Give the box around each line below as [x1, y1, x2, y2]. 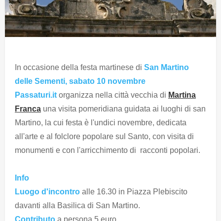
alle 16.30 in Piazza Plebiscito [80, 187, 187, 196]
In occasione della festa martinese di [15, 63, 142, 72]
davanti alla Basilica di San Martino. [15, 201, 140, 210]
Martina [168, 91, 196, 100]
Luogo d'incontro [15, 187, 80, 196]
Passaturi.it [15, 91, 57, 100]
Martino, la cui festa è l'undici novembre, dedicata [15, 118, 186, 127]
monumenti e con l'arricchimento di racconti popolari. [15, 146, 200, 155]
